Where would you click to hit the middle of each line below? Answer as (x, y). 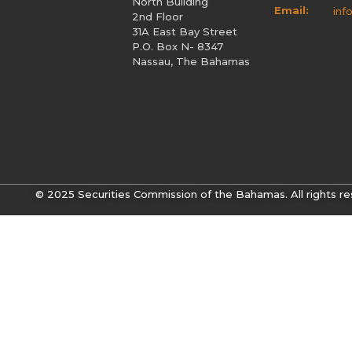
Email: (291, 10)
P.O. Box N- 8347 (178, 46)
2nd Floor (158, 16)
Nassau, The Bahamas (191, 61)
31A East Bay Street (185, 31)
